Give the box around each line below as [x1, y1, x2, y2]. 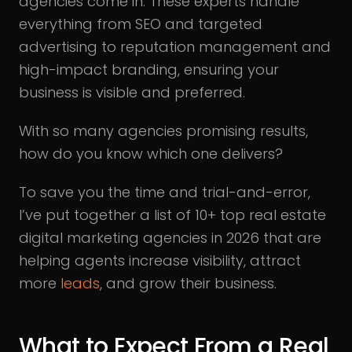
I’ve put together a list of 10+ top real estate [19, 205, 326, 225]
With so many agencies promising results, [19, 121, 308, 141]
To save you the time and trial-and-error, [19, 182, 310, 202]
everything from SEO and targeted [19, 14, 262, 34]
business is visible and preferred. [19, 82, 245, 102]
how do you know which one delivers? [19, 144, 283, 163]
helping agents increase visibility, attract [19, 251, 301, 270]
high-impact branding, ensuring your [19, 60, 279, 79]
